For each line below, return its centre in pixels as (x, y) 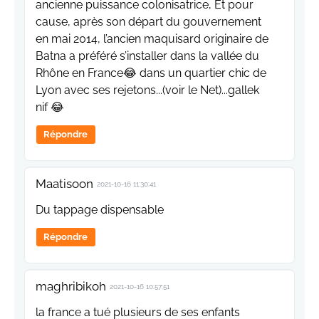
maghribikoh (71, 287)
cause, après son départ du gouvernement (148, 22)
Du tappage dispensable (100, 210)
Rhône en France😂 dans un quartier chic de (151, 73)
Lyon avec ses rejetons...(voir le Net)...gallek (147, 90)
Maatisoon (64, 184)
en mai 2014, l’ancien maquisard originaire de (152, 39)
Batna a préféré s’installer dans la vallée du (147, 56)
